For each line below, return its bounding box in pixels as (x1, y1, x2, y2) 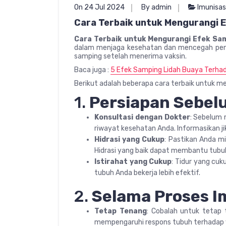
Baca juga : (74, 65, 110, 74)
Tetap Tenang (94, 206, 147, 215)
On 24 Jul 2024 (74, 3, 125, 12)
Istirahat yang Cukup (94, 157, 172, 166)
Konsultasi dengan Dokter (94, 112, 190, 122)
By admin (141, 3, 172, 12)
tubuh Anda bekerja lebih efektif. (94, 168, 200, 177)
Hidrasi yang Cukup (94, 135, 165, 144)
